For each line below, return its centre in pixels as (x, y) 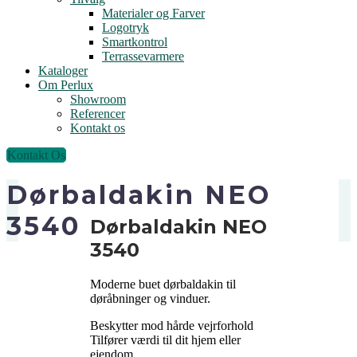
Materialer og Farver (153, 13)
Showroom (98, 99)
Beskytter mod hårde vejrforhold (172, 325)
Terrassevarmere (143, 56)
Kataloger (63, 71)
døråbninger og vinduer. (150, 298)
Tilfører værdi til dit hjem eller (165, 339)
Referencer (98, 114)
